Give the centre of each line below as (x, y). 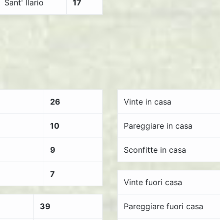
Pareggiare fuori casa (164, 206)
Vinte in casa (148, 102)
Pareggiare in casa (158, 126)
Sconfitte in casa (155, 150)
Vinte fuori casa (153, 182)
